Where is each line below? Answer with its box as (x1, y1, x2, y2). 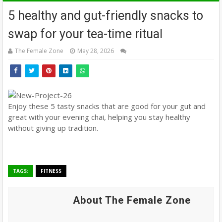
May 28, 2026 (77, 47, 114, 55)
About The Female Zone (73, 194, 191, 207)
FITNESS (41, 167, 61, 175)
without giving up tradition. (8, 123, 98, 133)
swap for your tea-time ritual (8, 27, 163, 42)
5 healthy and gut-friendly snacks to (8, 8, 203, 23)
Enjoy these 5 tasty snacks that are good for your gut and (8, 101, 206, 111)
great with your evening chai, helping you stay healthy (8, 112, 190, 122)
